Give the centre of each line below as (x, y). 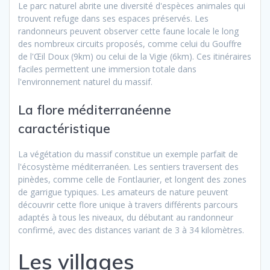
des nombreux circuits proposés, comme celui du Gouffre (130, 43)
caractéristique (64, 128)
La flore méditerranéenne (95, 109)
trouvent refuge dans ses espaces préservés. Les (113, 18)
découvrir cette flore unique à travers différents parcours (128, 204)
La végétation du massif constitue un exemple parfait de (128, 154)
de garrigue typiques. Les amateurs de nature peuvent (123, 192)
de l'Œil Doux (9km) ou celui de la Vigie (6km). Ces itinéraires (135, 56)
